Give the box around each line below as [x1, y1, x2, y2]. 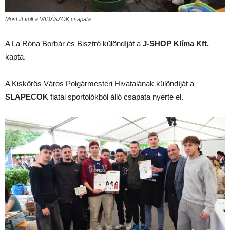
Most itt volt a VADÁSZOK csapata [5, 15, 91, 22]
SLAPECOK [5, 92, 48, 101]
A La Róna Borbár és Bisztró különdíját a [5, 39, 143, 48]
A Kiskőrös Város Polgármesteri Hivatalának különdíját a [5, 79, 194, 88]
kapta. [5, 52, 26, 61]
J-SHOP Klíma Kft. [143, 39, 209, 48]
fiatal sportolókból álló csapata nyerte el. [48, 92, 183, 101]
